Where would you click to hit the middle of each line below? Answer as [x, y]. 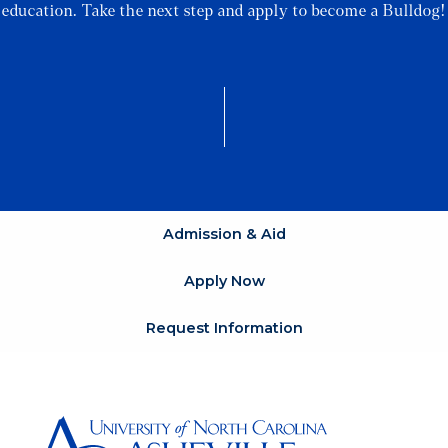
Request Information [224, 327]
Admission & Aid [224, 233]
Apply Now [224, 280]
